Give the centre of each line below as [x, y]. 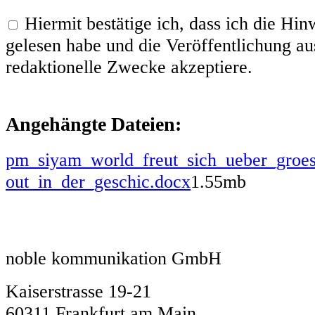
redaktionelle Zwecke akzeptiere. [129, 67]
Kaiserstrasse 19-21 [78, 291]
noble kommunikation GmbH [114, 258]
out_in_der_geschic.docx [98, 181]
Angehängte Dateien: [94, 124]
